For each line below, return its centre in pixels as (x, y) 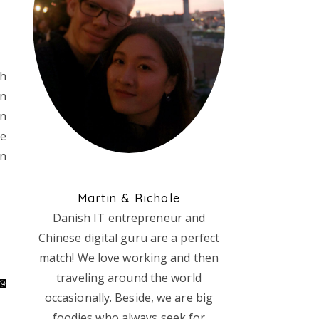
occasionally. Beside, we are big (129, 298)
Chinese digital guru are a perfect (129, 238)
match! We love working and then (129, 258)
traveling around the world (129, 278)
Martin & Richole (129, 198)
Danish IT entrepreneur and (129, 218)
